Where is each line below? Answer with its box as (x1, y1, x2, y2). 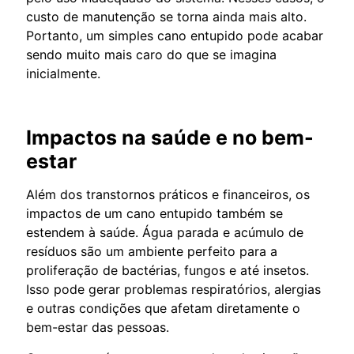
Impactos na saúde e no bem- (26, 125, 314, 149)
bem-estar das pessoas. (26, 318, 169, 335)
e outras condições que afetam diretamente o (26, 299, 300, 316)
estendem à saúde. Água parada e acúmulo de (26, 224, 303, 240)
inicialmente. (26, 65, 100, 81)
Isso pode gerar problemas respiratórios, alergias (26, 281, 321, 297)
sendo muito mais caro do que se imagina (26, 46, 277, 62)
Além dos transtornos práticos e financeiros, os (26, 186, 310, 202)
